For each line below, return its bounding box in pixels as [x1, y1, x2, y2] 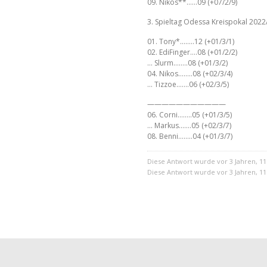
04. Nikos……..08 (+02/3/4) [147, 69, 232, 79]
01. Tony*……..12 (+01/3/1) [147, 36, 234, 46]
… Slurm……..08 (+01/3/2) [147, 58, 228, 68]
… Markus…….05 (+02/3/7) [147, 120, 231, 131]
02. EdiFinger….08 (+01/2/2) [147, 47, 237, 57]
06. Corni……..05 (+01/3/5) [147, 110, 232, 120]
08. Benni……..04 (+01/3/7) [147, 131, 232, 141]
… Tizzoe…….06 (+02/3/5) [147, 79, 229, 89]
